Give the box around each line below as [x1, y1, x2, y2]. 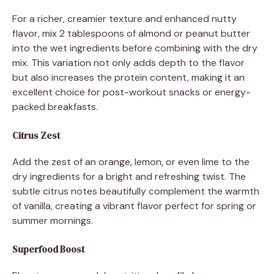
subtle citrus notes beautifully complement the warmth [12, 185, 259, 198]
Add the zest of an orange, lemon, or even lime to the [12, 155, 250, 168]
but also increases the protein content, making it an [12, 71, 245, 84]
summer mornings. [12, 214, 93, 227]
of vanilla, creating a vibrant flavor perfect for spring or [12, 199, 256, 212]
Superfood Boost [12, 243, 84, 256]
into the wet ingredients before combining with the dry [12, 42, 257, 54]
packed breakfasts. [12, 100, 98, 113]
